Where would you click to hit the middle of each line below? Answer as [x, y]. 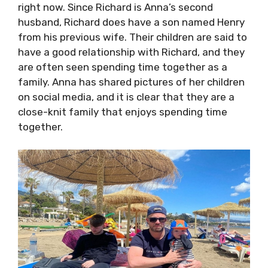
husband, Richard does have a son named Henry [131, 22]
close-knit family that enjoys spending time [123, 112]
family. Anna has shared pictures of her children [131, 82]
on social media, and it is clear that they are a [126, 97]
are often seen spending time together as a [123, 67]
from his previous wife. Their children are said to [133, 37]
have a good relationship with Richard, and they [131, 52]
